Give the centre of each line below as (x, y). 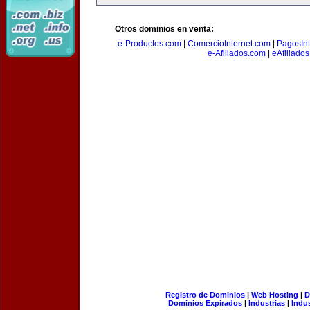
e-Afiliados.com (236, 53)
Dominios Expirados (205, 303)
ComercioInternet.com (229, 44)
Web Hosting (274, 295)
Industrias (267, 303)
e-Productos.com (149, 44)
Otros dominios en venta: (164, 29)
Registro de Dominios (205, 295)
